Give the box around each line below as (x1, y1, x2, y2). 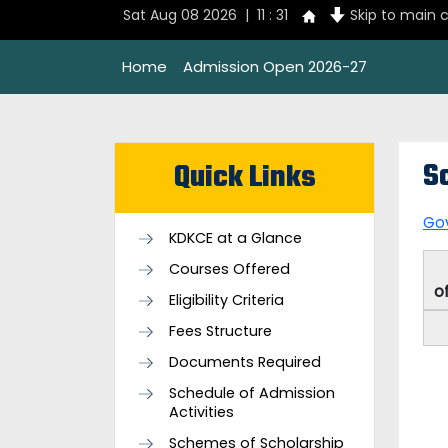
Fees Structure (169, 321, 272, 341)
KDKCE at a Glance (169, 228, 302, 248)
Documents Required (169, 352, 321, 372)
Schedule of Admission (169, 383, 335, 403)
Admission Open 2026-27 (183, 56, 367, 77)
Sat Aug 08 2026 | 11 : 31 (122, 5, 288, 26)
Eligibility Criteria (169, 290, 284, 310)
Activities (169, 402, 234, 422)
